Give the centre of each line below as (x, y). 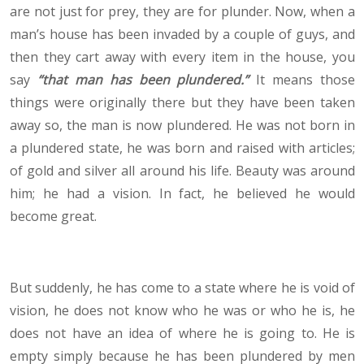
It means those (302, 80)
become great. (53, 217)
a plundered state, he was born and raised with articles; (182, 148)
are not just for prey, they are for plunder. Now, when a (182, 12)
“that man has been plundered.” (143, 80)
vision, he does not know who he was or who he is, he (182, 311)
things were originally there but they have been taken (182, 103)
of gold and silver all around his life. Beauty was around (182, 171)
